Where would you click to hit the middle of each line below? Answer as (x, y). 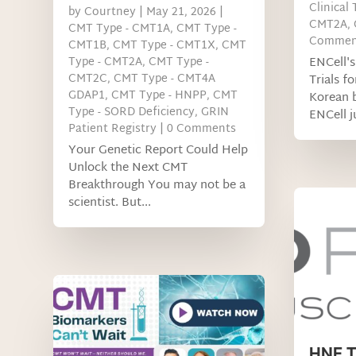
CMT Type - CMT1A (120, 29)
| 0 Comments (197, 129)
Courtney (110, 12)
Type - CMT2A (106, 62)
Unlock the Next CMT (128, 168)
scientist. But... (110, 203)
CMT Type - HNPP (159, 95)
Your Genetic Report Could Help (159, 150)
